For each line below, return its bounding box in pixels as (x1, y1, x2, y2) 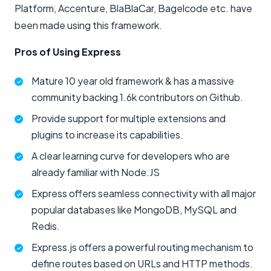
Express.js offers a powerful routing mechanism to (31, 240, 253, 253)
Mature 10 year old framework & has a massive (31, 74, 234, 87)
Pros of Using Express (15, 45, 121, 58)
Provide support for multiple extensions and (31, 111, 226, 125)
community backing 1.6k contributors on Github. (31, 90, 243, 103)
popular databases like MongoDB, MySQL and (31, 203, 237, 216)
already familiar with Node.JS (31, 165, 160, 178)
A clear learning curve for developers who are (31, 149, 230, 162)
